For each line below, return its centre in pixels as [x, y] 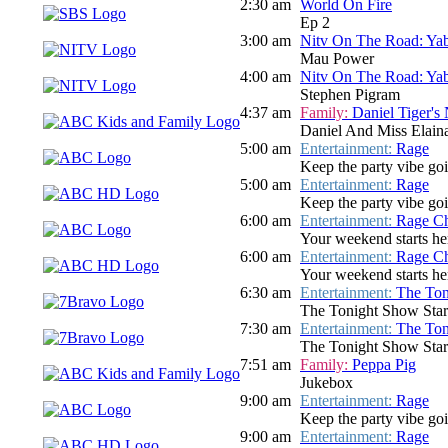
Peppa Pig [384, 365]
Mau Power [337, 59]
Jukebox [326, 383]
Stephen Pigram [350, 95]
